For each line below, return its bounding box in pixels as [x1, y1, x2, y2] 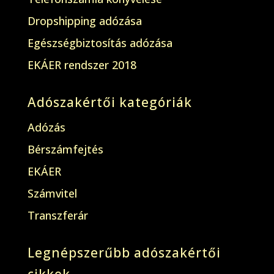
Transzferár [27, 208, 88, 223]
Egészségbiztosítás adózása [27, 35, 172, 50]
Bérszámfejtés [27, 142, 103, 157]
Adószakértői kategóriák [27, 94, 192, 111]
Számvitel [27, 186, 77, 201]
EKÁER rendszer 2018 [27, 57, 136, 72]
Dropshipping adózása [27, 13, 142, 28]
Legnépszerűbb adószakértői [27, 244, 221, 261]
